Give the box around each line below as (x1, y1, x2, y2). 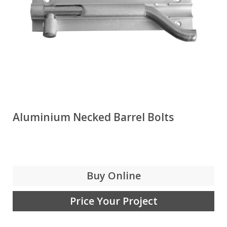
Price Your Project (69, 194, 158, 208)
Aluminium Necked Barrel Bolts (13, 110, 174, 124)
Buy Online (86, 169, 141, 182)
